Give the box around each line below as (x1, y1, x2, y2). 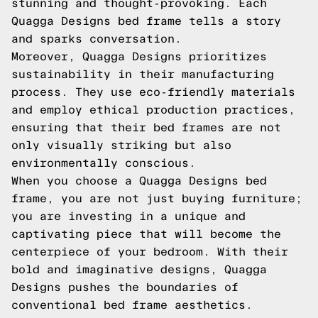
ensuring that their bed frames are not (11, 121, 281, 133)
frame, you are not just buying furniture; (11, 192, 302, 204)
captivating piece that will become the (11, 228, 281, 240)
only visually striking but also (11, 139, 231, 151)
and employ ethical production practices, (11, 104, 295, 116)
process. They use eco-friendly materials (11, 86, 295, 98)
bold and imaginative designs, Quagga (11, 263, 267, 275)
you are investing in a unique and (11, 210, 246, 222)
